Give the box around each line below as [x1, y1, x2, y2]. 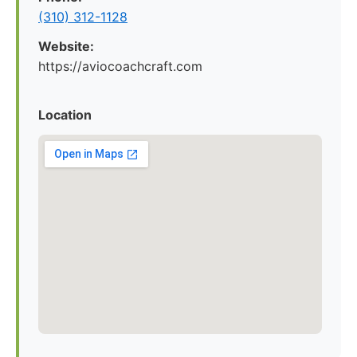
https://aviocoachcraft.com [38, 58, 202, 74]
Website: [38, 38, 94, 54]
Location [38, 107, 92, 123]
